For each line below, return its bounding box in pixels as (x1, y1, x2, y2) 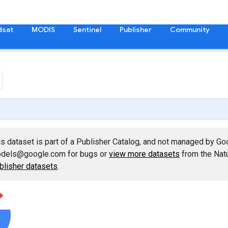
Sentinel (73, 25, 101, 34)
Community (170, 25, 210, 34)
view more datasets (109, 149, 180, 159)
